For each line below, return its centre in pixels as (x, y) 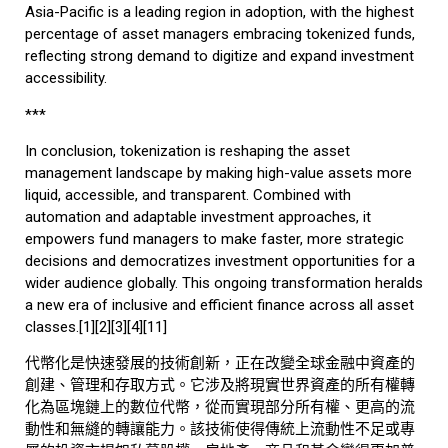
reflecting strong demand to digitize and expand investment (219, 56)
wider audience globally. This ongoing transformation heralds (224, 282)
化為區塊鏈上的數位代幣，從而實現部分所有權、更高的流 (220, 407)
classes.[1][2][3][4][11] (96, 326)
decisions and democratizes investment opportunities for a (220, 260)
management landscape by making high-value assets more (218, 172)
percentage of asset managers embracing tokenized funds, (220, 34)
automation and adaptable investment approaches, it (198, 216)
